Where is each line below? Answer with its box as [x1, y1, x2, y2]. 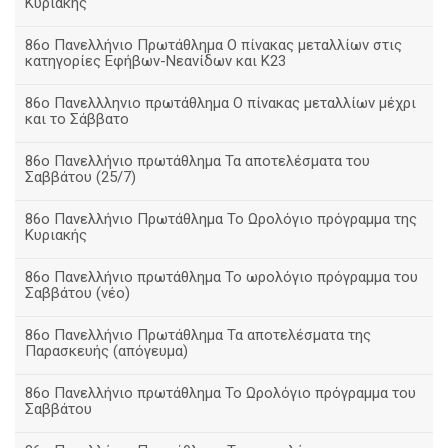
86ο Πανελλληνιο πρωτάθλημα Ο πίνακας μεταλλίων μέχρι [25, 94, 416, 112]
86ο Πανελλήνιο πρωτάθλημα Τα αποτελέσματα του [25, 152, 370, 170]
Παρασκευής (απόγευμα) [25, 342, 188, 360]
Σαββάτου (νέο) [25, 284, 130, 302]
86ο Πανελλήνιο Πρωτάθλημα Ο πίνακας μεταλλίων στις [25, 36, 402, 54]
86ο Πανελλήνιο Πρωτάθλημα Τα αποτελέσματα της [25, 326, 371, 344]
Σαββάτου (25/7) [25, 168, 136, 186]
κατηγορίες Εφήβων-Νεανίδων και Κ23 [25, 52, 286, 70]
